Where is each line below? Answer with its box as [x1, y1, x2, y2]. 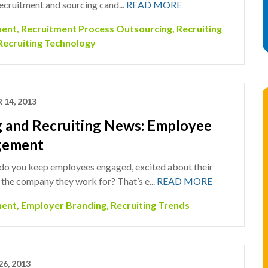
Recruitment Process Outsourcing [20, 23, 172, 34]
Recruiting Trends [110, 199, 190, 211]
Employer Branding [20, 199, 106, 211]
